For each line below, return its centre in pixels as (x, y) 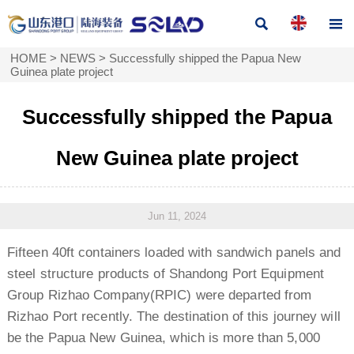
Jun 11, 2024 (177, 216)
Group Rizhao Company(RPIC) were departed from (159, 295)
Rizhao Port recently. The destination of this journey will (173, 316)
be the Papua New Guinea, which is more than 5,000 (163, 337)
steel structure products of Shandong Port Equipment (166, 273)
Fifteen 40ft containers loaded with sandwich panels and (174, 252)
